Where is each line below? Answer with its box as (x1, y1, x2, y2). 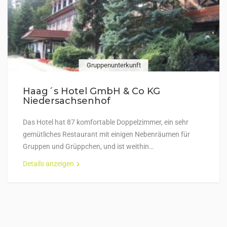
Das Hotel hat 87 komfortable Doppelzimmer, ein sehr (23, 118, 188, 126)
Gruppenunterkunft (86, 61, 141, 69)
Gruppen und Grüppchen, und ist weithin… (23, 142, 154, 150)
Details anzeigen (23, 160, 74, 168)
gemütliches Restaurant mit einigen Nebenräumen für (23, 130, 190, 138)
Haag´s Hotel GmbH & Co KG (23, 86, 160, 97)
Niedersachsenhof (23, 95, 110, 106)
